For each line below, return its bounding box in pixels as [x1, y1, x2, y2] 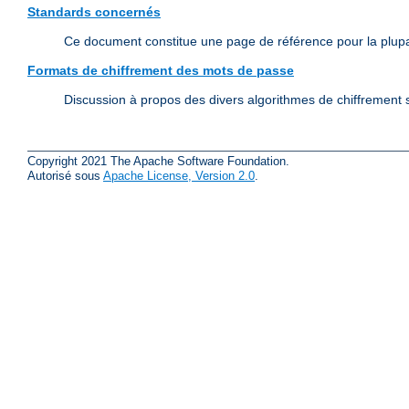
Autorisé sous [27, 168, 103, 183]
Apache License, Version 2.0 [103, 168, 255, 183]
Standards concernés [27, 5, 161, 20]
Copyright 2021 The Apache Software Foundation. [27, 153, 289, 168]
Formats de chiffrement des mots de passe [27, 63, 294, 79]
